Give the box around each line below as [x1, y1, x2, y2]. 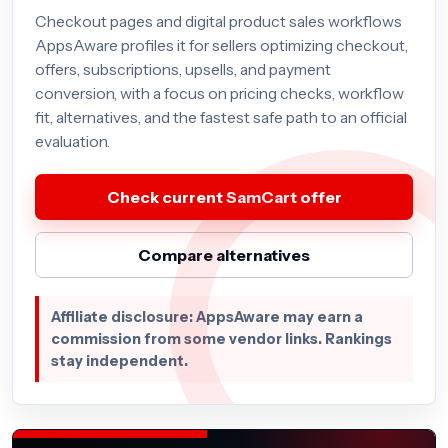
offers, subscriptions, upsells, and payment [35, 60, 331, 79]
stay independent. [51, 352, 188, 370]
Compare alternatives [138, 245, 310, 265]
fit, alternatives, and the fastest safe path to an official [35, 108, 407, 127]
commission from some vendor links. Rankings [51, 330, 392, 348]
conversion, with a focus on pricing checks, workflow [35, 84, 404, 103]
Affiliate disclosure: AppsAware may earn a [51, 308, 363, 326]
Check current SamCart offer [106, 187, 342, 207]
